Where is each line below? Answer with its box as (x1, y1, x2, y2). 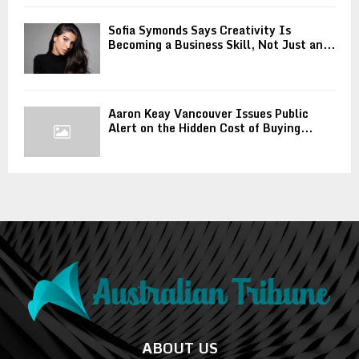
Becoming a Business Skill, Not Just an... (108, 34, 335, 54)
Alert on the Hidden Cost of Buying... (108, 119, 313, 138)
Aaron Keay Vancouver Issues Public (108, 104, 309, 123)
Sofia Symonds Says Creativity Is (108, 20, 291, 39)
